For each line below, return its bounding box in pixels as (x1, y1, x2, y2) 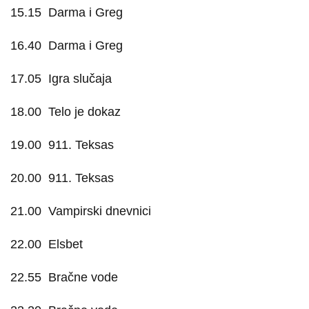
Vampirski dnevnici (48, 204, 151, 218)
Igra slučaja (48, 72, 112, 86)
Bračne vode (48, 270, 118, 284)
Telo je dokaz (48, 105, 121, 119)
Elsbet (48, 237, 83, 251)
